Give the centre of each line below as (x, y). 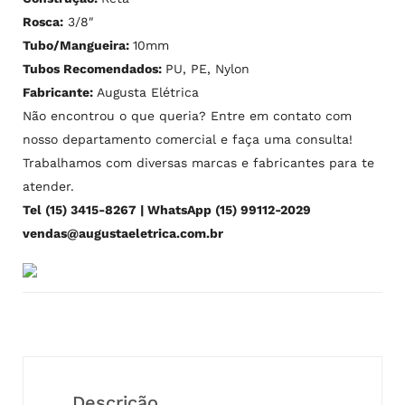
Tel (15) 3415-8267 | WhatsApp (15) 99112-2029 (167, 210)
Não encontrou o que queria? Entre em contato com (187, 116)
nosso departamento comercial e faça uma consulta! (188, 139)
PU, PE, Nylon (207, 69)
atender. (48, 186)
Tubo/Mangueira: (78, 45)
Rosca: (43, 22)
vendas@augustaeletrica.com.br (123, 233)
